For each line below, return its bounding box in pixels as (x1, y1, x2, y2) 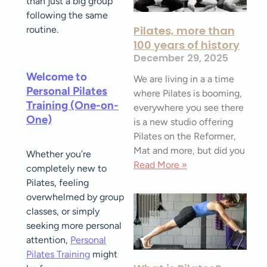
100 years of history (133, 38, 240, 52)
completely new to (26, 163, 107, 175)
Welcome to (26, 69, 87, 83)
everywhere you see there (133, 102, 244, 113)
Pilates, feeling (26, 177, 89, 189)
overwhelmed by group (26, 191, 124, 203)
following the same (26, 10, 108, 21)
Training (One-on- (26, 98, 119, 112)
